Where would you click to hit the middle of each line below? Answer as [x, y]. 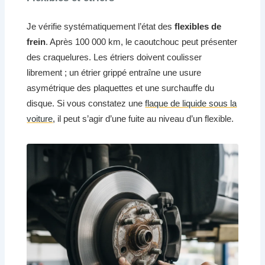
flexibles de [198, 27]
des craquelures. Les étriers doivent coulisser [114, 57]
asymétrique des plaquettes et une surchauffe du [121, 88]
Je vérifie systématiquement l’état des [101, 27]
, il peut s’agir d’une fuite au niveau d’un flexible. [143, 119]
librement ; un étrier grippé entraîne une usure [114, 73]
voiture [40, 119]
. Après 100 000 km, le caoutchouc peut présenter [142, 42]
